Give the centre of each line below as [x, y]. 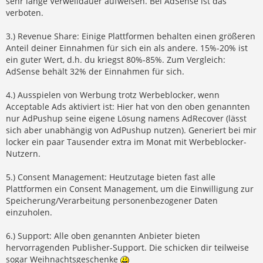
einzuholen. [29, 212]
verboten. [25, 12]
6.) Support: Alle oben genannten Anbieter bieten [103, 235]
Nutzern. [23, 153]
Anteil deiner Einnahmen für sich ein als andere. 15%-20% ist [127, 48]
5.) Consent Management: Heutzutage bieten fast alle [111, 177]
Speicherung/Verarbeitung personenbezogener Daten [112, 200]
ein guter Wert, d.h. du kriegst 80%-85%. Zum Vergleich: [116, 59]
